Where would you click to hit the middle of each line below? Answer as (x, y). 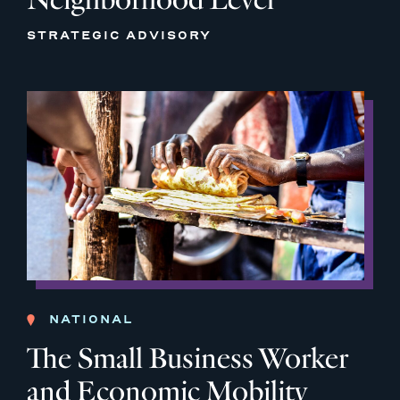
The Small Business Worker (187, 359)
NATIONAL (91, 320)
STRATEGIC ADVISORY (119, 35)
